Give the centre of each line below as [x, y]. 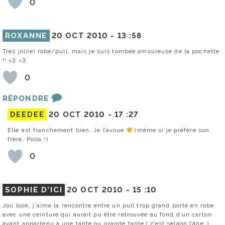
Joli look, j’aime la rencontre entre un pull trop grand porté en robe [108, 205]
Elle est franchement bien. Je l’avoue [67, 130]
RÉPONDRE [26, 99]
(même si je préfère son [171, 130]
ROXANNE [26, 36]
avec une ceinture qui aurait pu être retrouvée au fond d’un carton [107, 214]
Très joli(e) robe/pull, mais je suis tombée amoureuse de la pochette [111, 51]
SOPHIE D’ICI [34, 190]
